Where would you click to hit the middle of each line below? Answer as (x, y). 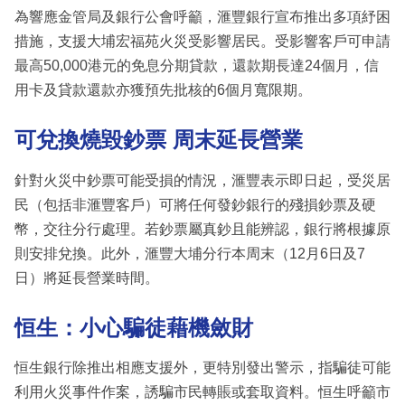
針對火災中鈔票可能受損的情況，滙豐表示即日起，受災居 (202, 180)
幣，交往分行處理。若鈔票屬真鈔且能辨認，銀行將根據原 (202, 229)
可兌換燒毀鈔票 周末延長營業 (159, 140)
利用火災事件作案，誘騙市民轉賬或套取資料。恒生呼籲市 (202, 392)
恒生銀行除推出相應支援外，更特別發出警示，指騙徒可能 (202, 368)
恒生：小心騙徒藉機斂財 (134, 327)
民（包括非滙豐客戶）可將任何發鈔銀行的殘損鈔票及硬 (195, 204)
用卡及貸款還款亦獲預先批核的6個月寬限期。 (163, 90)
